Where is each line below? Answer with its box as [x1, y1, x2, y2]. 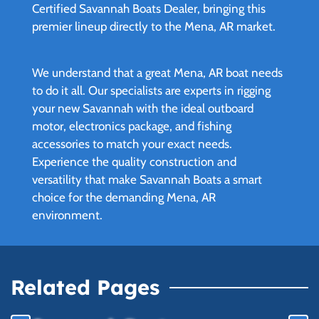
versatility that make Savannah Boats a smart [32, 172, 262, 187]
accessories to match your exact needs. [32, 137, 232, 152]
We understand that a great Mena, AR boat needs [32, 66, 283, 80]
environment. [32, 208, 103, 223]
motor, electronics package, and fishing [32, 119, 231, 134]
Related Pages [11, 274, 159, 300]
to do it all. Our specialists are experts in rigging [32, 83, 271, 98]
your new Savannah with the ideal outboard [32, 101, 253, 116]
